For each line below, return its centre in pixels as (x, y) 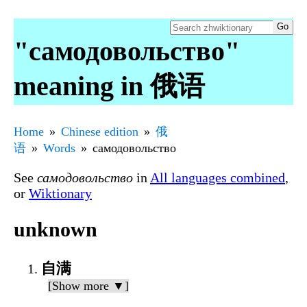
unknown (56, 230)
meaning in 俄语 (109, 86)
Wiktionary (60, 193)
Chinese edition (100, 131)
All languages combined (218, 177)
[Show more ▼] (88, 286)
